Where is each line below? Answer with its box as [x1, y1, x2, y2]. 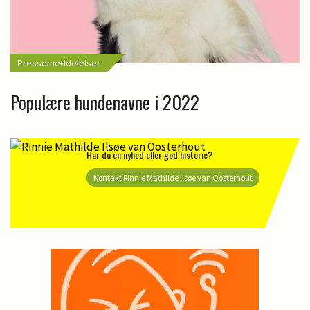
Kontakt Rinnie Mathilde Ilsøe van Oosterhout [93, 172, 253, 183]
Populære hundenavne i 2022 [10, 89, 199, 116]
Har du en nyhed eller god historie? [86, 147, 212, 162]
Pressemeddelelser [17, 57, 100, 70]
